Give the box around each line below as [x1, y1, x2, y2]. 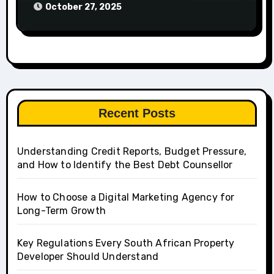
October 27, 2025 [45, 2, 122, 13]
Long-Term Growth [17, 205, 106, 217]
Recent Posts [98, 106, 176, 120]
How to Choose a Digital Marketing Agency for [17, 191, 235, 204]
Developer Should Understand [17, 251, 159, 263]
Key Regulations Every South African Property [17, 237, 235, 250]
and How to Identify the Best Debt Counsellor [17, 159, 233, 171]
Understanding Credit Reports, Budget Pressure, [17, 146, 246, 158]
